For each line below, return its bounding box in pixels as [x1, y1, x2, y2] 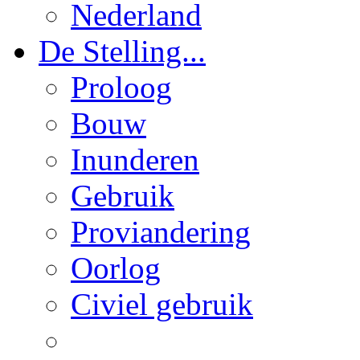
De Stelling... [39, 34, 206, 68]
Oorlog [71, 251, 161, 285]
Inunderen [71, 142, 199, 177]
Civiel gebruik [71, 287, 253, 321]
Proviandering [71, 215, 251, 249]
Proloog [71, 70, 172, 104]
